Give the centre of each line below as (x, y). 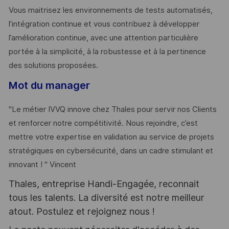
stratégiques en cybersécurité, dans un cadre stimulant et (111, 151)
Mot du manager (49, 85)
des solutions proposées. (53, 66)
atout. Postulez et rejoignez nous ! (82, 211)
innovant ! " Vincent (42, 165)
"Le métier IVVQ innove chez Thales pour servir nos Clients (112, 110)
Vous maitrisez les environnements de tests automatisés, (110, 10)
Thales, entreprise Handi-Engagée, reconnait (104, 184)
